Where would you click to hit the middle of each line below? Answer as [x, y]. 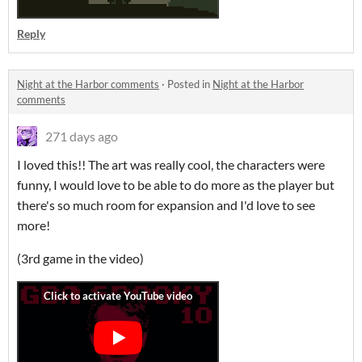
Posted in [190, 84]
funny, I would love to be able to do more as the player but [176, 185]
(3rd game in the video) [80, 258]
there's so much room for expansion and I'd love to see [166, 205]
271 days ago [82, 136]
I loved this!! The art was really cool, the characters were [171, 164]
